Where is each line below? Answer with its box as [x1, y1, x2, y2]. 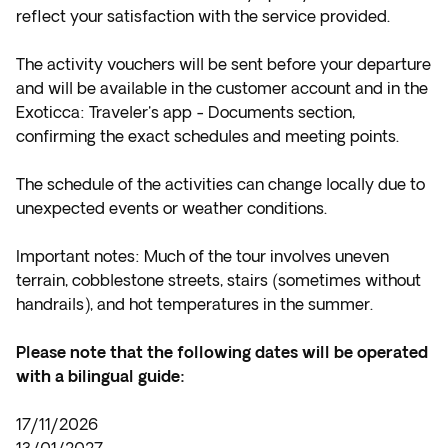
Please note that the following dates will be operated [16, 343, 428, 361]
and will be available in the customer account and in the [16, 79, 428, 97]
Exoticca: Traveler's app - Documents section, [16, 103, 355, 121]
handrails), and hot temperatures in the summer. [16, 295, 373, 313]
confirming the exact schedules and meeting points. [16, 127, 399, 145]
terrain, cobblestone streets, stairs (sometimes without [16, 271, 421, 289]
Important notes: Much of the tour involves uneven [16, 247, 389, 265]
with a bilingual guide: [16, 367, 185, 385]
